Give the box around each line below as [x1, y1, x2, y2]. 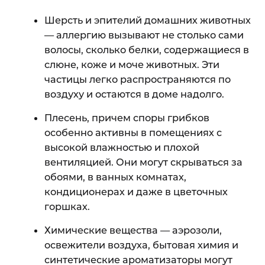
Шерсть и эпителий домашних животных [44, 14, 251, 26]
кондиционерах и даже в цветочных [44, 186, 228, 198]
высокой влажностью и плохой [44, 141, 199, 153]
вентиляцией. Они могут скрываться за [44, 156, 243, 168]
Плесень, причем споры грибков [44, 112, 209, 124]
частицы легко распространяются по [44, 73, 231, 85]
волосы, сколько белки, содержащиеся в [44, 44, 249, 56]
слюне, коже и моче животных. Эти [44, 59, 219, 70]
